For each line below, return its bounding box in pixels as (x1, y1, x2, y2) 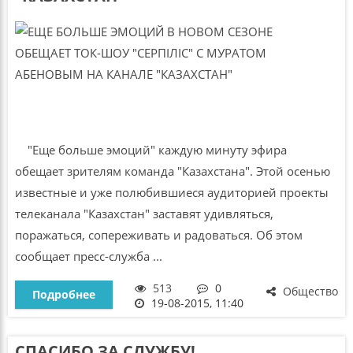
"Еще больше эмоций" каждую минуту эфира (14, 142, 287, 158)
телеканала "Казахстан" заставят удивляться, (14, 206, 273, 222)
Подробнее (32, 286, 95, 302)
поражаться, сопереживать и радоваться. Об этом (14, 227, 303, 243)
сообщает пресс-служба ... (14, 248, 162, 265)
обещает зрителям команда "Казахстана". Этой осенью (14, 163, 330, 180)
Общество (280, 283, 339, 299)
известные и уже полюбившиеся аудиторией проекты (14, 184, 329, 201)
